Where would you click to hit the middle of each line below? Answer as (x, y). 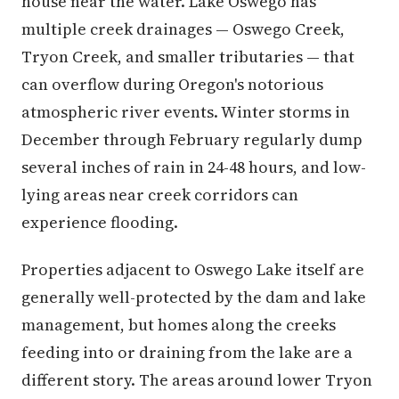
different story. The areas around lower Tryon (197, 380)
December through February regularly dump (192, 140)
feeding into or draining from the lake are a (187, 353)
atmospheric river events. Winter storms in (186, 112)
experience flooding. (100, 223)
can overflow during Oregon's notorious (172, 85)
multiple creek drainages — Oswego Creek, (183, 29)
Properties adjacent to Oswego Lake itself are (193, 270)
